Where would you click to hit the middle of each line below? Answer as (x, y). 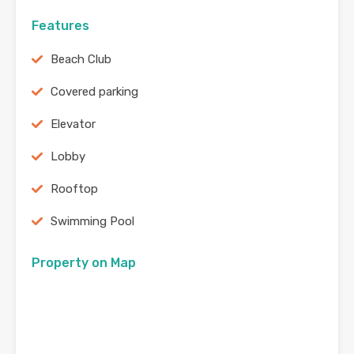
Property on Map (84, 263)
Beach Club (81, 60)
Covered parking (94, 92)
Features (60, 26)
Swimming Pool (92, 222)
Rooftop (74, 189)
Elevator (73, 124)
